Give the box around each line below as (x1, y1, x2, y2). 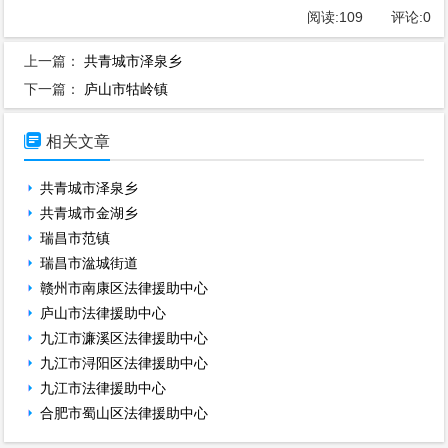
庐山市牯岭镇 (84, 81, 169, 97)
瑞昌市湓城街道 (40, 255, 139, 271)
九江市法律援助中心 (40, 380, 167, 396)
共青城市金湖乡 (40, 205, 139, 221)
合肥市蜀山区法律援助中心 (40, 405, 209, 421)
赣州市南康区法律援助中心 (40, 280, 209, 296)
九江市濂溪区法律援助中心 (40, 330, 209, 346)
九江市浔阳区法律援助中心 (40, 355, 209, 371)
